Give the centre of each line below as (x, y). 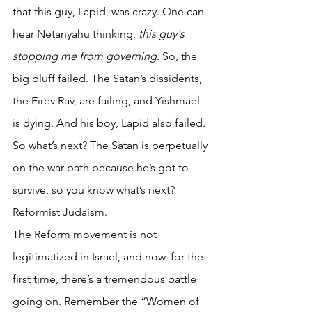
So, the (180, 56)
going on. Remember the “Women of (107, 301)
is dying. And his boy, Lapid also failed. (110, 123)
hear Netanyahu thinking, (76, 33)
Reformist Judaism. (61, 212)
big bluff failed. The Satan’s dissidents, (109, 78)
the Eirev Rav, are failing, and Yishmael (108, 100)
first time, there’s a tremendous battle (106, 279)
